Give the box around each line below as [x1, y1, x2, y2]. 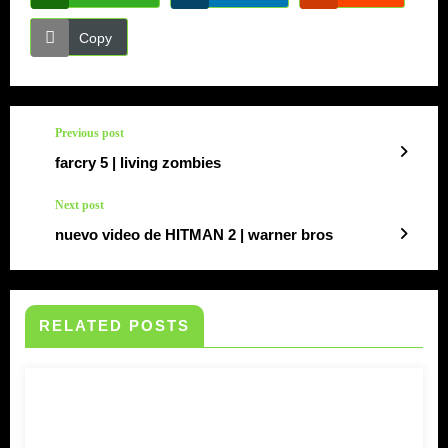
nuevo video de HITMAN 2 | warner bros [55, 225, 333, 243]
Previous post [55, 125, 124, 140]
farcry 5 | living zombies [55, 153, 221, 171]
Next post [55, 197, 104, 212]
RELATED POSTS [39, 316, 190, 334]
